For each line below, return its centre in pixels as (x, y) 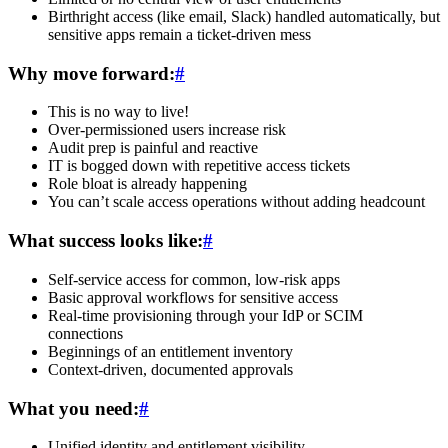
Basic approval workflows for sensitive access (193, 297)
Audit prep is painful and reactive (153, 148)
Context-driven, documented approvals (170, 369)
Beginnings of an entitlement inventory (170, 351)
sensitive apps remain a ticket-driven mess (179, 34)
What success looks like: (105, 241)
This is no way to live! (118, 112)
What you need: (73, 408)
